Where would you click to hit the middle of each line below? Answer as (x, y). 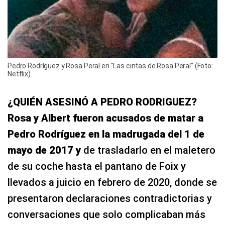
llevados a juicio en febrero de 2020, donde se (112, 183)
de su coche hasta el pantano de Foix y (97, 166)
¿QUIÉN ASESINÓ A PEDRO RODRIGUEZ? (102, 102)
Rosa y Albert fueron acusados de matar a (105, 118)
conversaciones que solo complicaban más (106, 215)
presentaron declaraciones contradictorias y (110, 199)
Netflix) (19, 74)
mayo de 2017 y (44, 150)
